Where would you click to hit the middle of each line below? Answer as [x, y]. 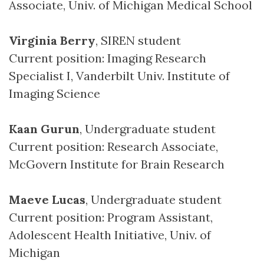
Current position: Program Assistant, [111, 217]
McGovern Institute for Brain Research [117, 164]
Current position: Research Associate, [113, 146]
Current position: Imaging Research [108, 58]
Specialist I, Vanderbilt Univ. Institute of [119, 76]
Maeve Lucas [47, 199]
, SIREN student [138, 40]
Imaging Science [55, 93]
